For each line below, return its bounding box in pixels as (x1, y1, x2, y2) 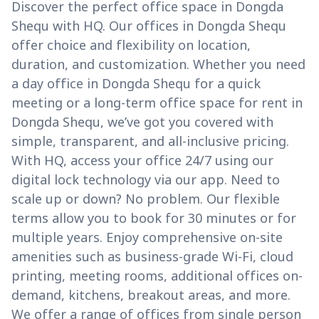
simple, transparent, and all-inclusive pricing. (11, 132, 289, 150)
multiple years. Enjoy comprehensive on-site (11, 229, 283, 246)
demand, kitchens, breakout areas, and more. (11, 286, 291, 304)
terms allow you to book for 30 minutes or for (11, 209, 296, 227)
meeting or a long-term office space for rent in (11, 94, 303, 112)
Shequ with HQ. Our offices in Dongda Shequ (11, 17, 286, 35)
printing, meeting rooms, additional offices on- (11, 267, 303, 285)
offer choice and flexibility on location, (11, 36, 251, 54)
